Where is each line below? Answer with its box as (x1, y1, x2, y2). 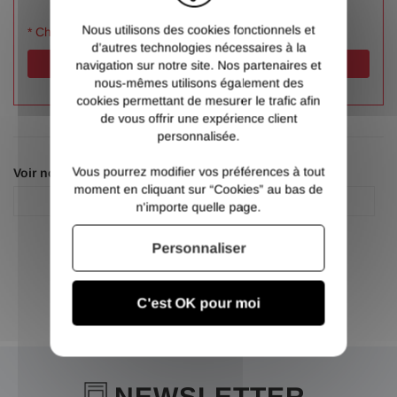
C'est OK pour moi (136, 295, 261, 310)
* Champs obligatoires (27, 25, 151, 40)
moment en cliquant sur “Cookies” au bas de (74, 182, 323, 196)
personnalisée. (157, 128, 240, 143)
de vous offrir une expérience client (100, 111, 297, 125)
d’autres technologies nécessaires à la (91, 40, 306, 54)
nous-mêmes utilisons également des (94, 75, 303, 90)
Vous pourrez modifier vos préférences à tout (72, 164, 325, 178)
